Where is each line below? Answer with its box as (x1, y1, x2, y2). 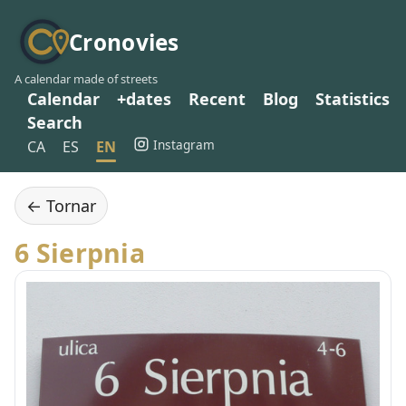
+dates (117, 88, 171, 110)
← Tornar (26, 195, 96, 217)
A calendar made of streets (14, 71, 158, 87)
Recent (188, 88, 246, 110)
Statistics (315, 88, 390, 110)
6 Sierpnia (14, 236, 145, 270)
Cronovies (69, 26, 179, 57)
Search (27, 111, 82, 133)
